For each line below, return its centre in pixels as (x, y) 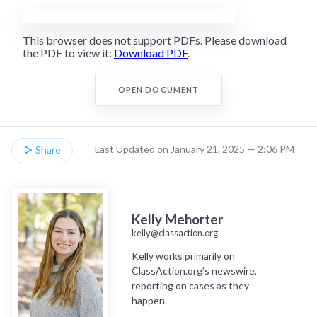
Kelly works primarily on (183, 255)
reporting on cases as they (190, 285)
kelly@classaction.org (175, 232)
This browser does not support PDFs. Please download (155, 40)
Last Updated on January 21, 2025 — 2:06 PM (195, 149)
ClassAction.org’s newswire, (194, 270)
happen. (149, 300)
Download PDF (151, 52)
